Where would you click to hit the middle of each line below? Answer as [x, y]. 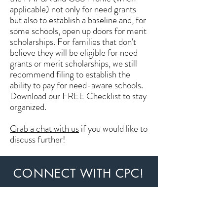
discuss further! [38, 139]
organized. [28, 107]
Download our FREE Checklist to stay [78, 96]
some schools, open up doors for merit [78, 31]
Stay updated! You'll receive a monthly [79, 191]
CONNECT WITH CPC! [79, 173]
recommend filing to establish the [70, 74]
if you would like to [113, 129]
